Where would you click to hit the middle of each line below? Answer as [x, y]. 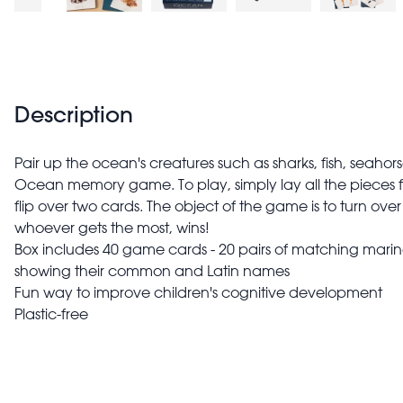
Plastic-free [51, 313]
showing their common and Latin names [154, 270]
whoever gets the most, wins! [112, 227]
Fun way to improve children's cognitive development [198, 292]
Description [74, 114]
